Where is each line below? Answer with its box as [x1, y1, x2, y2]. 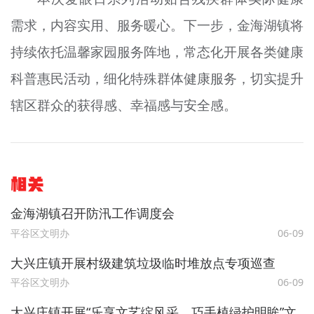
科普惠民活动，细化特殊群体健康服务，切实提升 [10, 69, 304, 88]
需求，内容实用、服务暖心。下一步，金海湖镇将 [10, 15, 304, 34]
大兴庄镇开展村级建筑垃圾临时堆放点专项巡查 [10, 254, 275, 271]
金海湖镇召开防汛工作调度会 [10, 205, 175, 222]
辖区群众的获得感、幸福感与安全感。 [10, 95, 237, 114]
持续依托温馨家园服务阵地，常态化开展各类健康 [10, 42, 304, 61]
